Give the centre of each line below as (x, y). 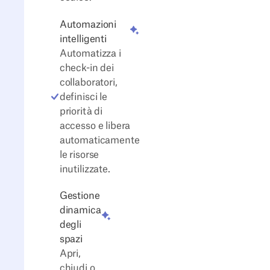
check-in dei (86, 68)
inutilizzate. (85, 169)
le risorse (79, 155)
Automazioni (88, 24)
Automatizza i (90, 53)
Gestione (80, 196)
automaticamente (99, 140)
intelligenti (83, 39)
